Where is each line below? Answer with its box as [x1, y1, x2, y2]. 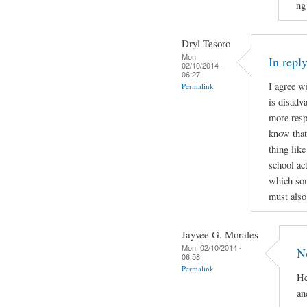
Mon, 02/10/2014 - [182, 241, 242, 253]
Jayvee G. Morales [182, 227, 258, 241]
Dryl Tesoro [182, 36, 230, 50]
